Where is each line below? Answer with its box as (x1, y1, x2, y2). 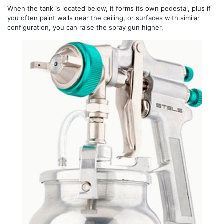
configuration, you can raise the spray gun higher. (7, 23, 163, 31)
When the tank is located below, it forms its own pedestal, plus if (7, 4, 211, 12)
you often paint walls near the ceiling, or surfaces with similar (7, 13, 200, 22)
